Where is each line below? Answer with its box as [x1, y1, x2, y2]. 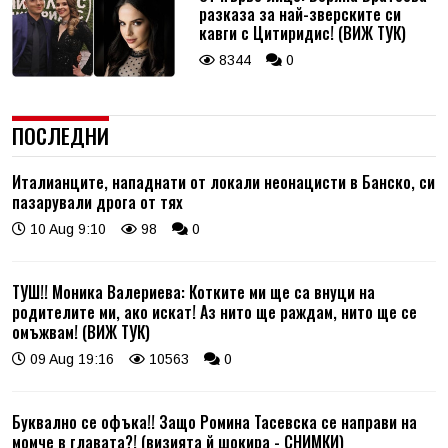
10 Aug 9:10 [26, 220, 106, 237]
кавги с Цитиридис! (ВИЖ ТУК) [198, 20, 406, 45]
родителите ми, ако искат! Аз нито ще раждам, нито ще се [12, 299, 417, 324]
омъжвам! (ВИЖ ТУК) [12, 319, 150, 344]
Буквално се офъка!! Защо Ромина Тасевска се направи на [12, 409, 417, 434]
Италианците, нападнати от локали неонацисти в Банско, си [12, 169, 435, 194]
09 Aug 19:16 [26, 350, 114, 367]
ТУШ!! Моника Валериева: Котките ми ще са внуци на [12, 279, 375, 304]
